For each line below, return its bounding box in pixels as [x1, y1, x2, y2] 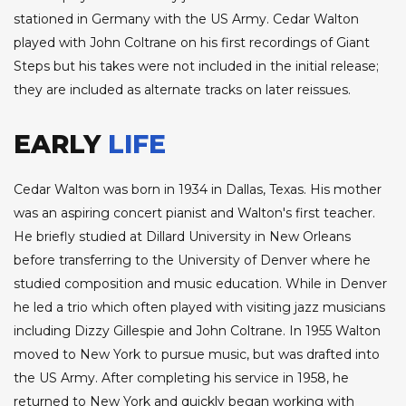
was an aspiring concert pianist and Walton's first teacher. [14, 205, 375, 222]
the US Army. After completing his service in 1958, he [14, 370, 349, 387]
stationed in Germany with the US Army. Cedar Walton [14, 11, 359, 28]
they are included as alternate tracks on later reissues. [14, 82, 351, 99]
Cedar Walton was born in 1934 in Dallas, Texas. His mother [14, 181, 382, 198]
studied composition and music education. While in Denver [14, 275, 387, 293]
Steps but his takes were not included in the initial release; [14, 58, 379, 75]
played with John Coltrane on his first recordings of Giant [14, 34, 370, 52]
